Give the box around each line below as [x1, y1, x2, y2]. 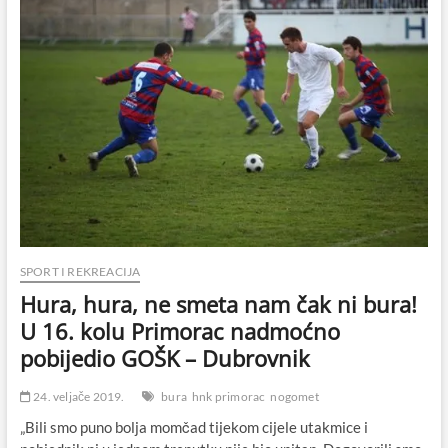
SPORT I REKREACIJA [19, 263, 141, 279]
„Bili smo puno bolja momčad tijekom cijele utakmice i [19, 417, 368, 436]
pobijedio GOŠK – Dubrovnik [19, 342, 310, 373]
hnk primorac [191, 388, 266, 404]
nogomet [270, 388, 319, 404]
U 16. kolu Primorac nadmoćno [19, 315, 340, 346]
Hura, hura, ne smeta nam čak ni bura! [19, 288, 417, 319]
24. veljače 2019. [30, 388, 125, 404]
